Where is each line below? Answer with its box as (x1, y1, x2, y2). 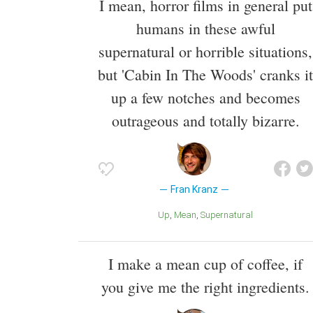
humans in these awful (136, 17, 275, 38)
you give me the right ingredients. (101, 277, 310, 298)
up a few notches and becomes (110, 87, 300, 108)
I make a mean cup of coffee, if (108, 254, 303, 275)
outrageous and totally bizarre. (111, 110, 300, 131)
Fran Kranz (170, 183, 218, 195)
